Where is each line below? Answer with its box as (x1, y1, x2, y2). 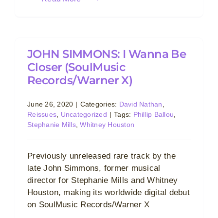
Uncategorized (60, 110, 107, 118)
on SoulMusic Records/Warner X (27, 200, 150, 209)
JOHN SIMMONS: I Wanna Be (27, 47, 186, 61)
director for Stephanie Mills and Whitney (27, 176, 178, 185)
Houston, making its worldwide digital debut (27, 188, 190, 197)
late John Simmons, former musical (27, 163, 161, 173)
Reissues (27, 110, 57, 118)
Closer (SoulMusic (27, 60, 126, 74)
